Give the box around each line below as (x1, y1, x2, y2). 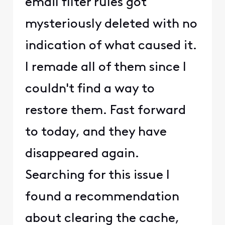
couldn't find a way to (25, 82, 155, 95)
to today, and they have (25, 126, 167, 139)
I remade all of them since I (25, 61, 186, 74)
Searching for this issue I (25, 169, 170, 182)
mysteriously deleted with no (25, 18, 197, 31)
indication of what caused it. (25, 39, 197, 52)
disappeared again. (25, 147, 139, 160)
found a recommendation (25, 190, 179, 203)
